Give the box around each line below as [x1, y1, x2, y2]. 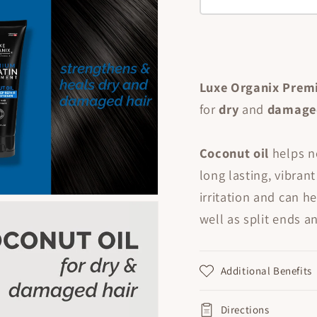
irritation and [199, 188, 279, 206]
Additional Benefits [220, 263, 312, 277]
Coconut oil [199, 144, 270, 162]
